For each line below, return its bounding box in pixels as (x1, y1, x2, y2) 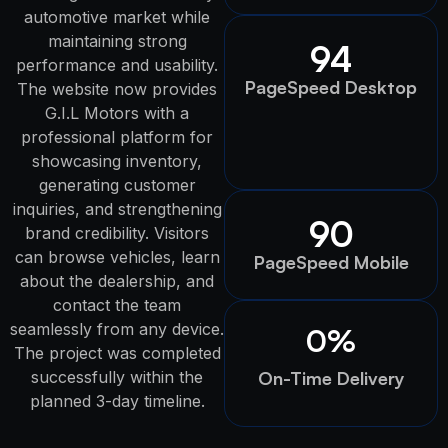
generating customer (38, 174, 196, 195)
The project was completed (13, 342, 221, 363)
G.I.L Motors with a (45, 102, 189, 123)
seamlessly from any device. (10, 318, 224, 339)
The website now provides (17, 78, 217, 99)
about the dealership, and (20, 270, 214, 291)
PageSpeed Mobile (253, 251, 409, 274)
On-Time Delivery (257, 367, 405, 390)
